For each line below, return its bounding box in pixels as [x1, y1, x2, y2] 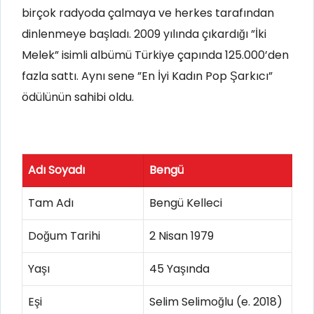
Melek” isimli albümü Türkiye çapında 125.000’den [22, 46, 289, 63]
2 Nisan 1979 [149, 227, 214, 244]
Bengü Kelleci [149, 194, 222, 211]
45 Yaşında [149, 260, 210, 277]
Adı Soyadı [28, 161, 85, 178]
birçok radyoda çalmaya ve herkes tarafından [22, 4, 274, 21]
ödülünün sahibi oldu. [22, 88, 134, 105]
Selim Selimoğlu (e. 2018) [149, 293, 282, 310]
